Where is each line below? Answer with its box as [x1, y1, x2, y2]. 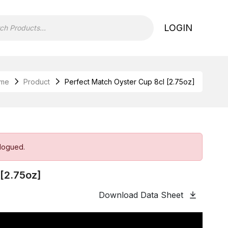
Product [23, 77, 50, 86]
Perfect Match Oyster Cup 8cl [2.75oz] [65, 77, 195, 86]
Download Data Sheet [98, 189, 186, 200]
